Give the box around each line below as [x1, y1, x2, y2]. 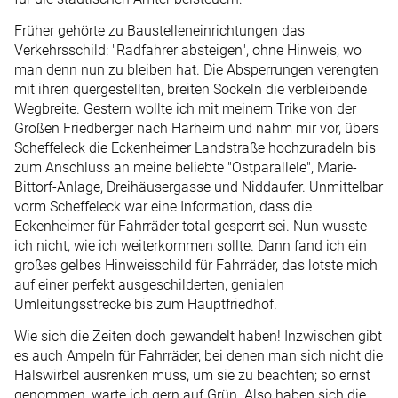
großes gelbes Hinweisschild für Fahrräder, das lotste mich [14, 256, 378, 274]
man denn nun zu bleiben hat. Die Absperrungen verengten [14, 60, 378, 78]
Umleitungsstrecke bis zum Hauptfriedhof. [14, 295, 277, 313]
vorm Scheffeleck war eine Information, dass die [14, 197, 312, 215]
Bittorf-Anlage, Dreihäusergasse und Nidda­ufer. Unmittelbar [14, 178, 383, 195]
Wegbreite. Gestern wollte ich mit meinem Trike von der [14, 99, 356, 117]
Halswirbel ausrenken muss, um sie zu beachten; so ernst [14, 367, 370, 385]
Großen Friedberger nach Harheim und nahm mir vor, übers [14, 119, 379, 137]
